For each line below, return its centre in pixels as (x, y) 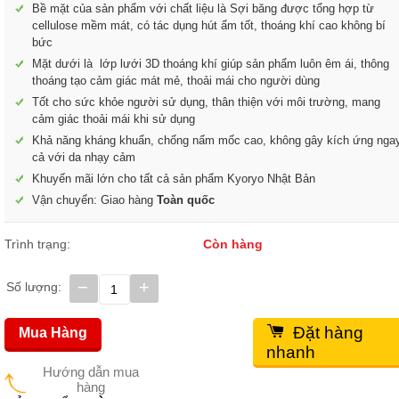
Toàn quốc (186, 200)
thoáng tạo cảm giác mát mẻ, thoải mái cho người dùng (176, 81)
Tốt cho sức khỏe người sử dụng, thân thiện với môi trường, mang (206, 102)
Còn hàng (232, 244)
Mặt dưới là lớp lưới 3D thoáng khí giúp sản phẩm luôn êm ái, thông (211, 64)
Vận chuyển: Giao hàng (94, 200)
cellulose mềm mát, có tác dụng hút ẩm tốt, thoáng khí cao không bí (209, 25)
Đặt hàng (328, 333)
